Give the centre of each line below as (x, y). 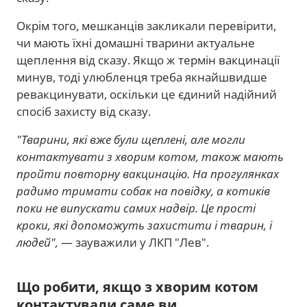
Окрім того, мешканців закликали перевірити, (146, 26)
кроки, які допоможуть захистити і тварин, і (144, 225)
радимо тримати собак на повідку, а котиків (143, 191)
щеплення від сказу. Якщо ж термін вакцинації (148, 60)
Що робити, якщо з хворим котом (137, 287)
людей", (39, 243)
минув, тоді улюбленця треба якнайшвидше (142, 77)
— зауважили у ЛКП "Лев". (135, 243)
